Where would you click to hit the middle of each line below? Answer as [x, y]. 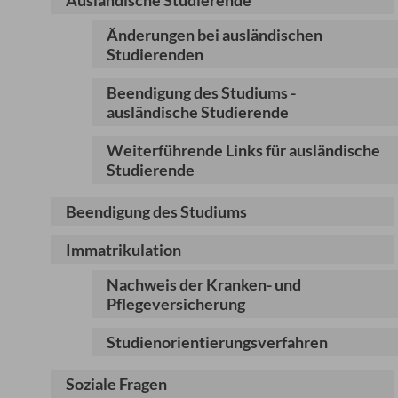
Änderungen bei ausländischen [215, 35]
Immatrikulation [124, 250]
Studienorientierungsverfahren [218, 342]
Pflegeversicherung [176, 304]
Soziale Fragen [117, 384]
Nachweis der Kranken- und [204, 284]
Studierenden [155, 54]
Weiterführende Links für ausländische [244, 150]
